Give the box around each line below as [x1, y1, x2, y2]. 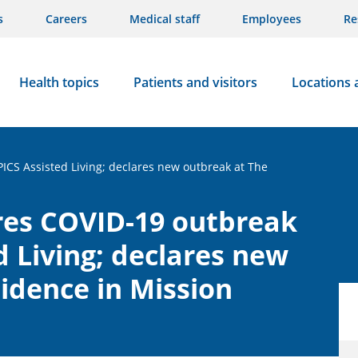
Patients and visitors [133, 74, 257, 91]
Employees [242, 11, 301, 26]
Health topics [18, 74, 99, 91]
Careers [46, 11, 87, 26]
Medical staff [129, 11, 200, 26]
